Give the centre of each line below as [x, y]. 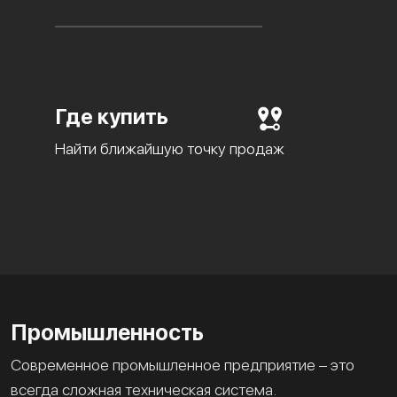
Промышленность [107, 332]
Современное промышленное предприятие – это [183, 364]
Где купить [112, 116]
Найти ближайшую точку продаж [170, 148]
